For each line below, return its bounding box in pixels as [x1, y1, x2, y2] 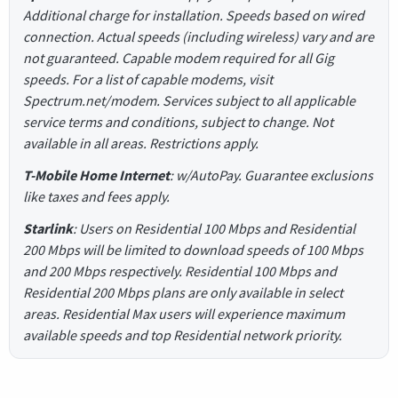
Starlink [23, 219, 73, 237]
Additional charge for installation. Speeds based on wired [23, 5, 364, 24]
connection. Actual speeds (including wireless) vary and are [23, 27, 374, 45]
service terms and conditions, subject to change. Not [23, 112, 333, 131]
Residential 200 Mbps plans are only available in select [23, 283, 343, 301]
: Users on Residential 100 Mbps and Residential [73, 219, 355, 237]
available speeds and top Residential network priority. [23, 325, 342, 344]
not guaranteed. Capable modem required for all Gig [23, 48, 334, 67]
